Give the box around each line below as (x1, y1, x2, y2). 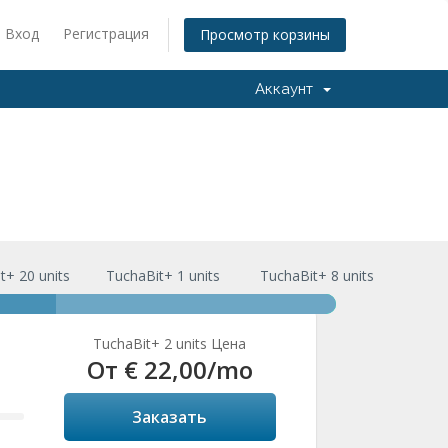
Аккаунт (255, 80, 321, 98)
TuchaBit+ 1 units (105, 266, 220, 285)
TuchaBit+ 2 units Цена (93, 334, 247, 353)
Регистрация (63, 24, 149, 43)
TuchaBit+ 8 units (260, 266, 375, 285)
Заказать (132, 406, 208, 428)
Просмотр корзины (200, 25, 330, 45)
